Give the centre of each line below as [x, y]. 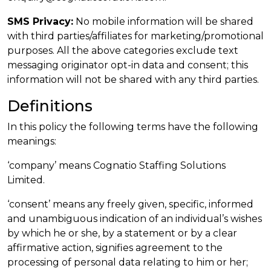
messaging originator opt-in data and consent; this [128, 65]
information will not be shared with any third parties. [133, 80]
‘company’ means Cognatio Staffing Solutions [116, 165]
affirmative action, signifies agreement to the [115, 248]
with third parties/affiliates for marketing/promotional [135, 36]
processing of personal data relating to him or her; [128, 262]
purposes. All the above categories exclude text [123, 51]
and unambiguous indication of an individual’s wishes [135, 219]
